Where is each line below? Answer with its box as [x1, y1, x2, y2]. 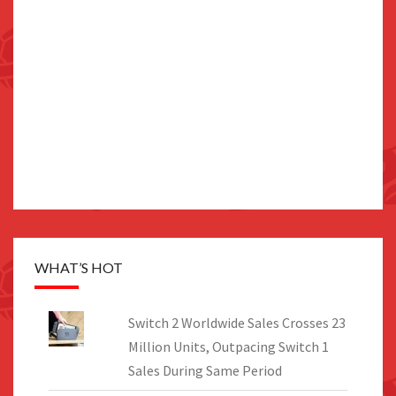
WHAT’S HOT [34, 259, 123, 277]
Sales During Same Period [127, 362, 282, 380]
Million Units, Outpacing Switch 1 [127, 338, 329, 356]
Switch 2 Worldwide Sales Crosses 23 [127, 314, 346, 332]
